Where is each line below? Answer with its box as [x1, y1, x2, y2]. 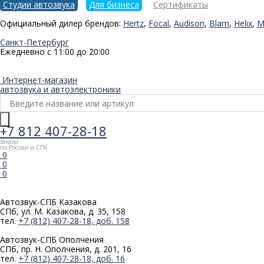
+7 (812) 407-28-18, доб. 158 [18, 215, 130, 226]
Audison [174, 18, 204, 29]
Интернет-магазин [2, 74, 77, 85]
